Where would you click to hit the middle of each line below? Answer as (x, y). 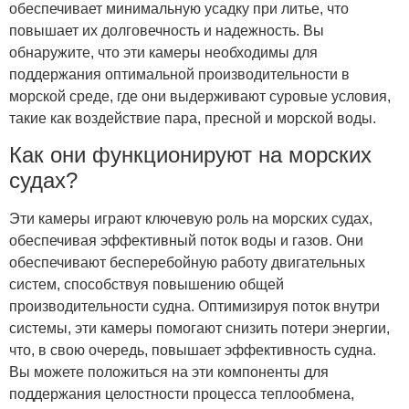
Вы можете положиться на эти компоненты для (169, 372)
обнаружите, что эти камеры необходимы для (163, 52)
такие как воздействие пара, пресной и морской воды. (193, 118)
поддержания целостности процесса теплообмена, (182, 393)
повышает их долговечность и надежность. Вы (167, 30)
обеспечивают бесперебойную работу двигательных (187, 262)
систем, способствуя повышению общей (147, 284)
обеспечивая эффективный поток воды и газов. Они (186, 240)
